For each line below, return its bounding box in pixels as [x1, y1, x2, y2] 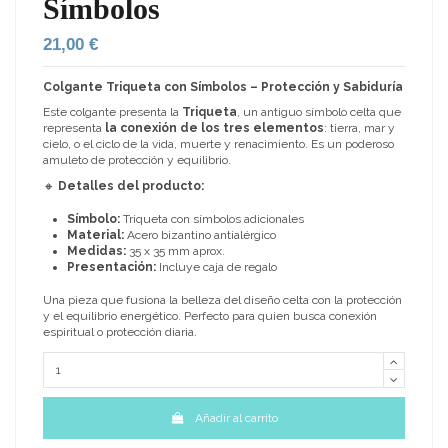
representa [43, 121, 105, 136]
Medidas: [67, 243, 126, 258]
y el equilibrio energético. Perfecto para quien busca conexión [43, 308, 377, 323]
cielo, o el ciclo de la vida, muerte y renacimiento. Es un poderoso [43, 137, 394, 152]
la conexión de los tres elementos [105, 121, 324, 136]
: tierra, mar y [324, 121, 395, 136]
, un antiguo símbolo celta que [237, 105, 401, 120]
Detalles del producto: [58, 178, 204, 193]
